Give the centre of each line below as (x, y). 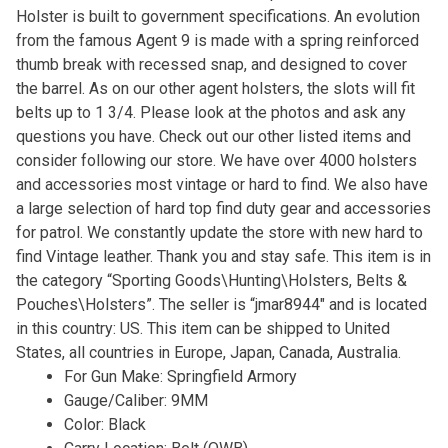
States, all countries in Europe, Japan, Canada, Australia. (208, 352)
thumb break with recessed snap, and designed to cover (211, 64)
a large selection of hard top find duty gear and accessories (223, 208)
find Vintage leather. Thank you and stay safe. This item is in (223, 256)
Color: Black (104, 424)
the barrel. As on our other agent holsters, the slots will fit (215, 88)
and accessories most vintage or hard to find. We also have (221, 184)
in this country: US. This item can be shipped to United (202, 328)
